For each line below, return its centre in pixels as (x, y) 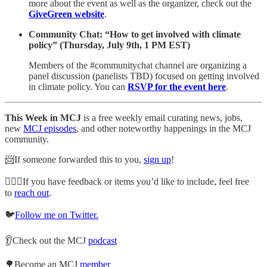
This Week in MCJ (43, 117)
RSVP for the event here (177, 86)
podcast (103, 240)
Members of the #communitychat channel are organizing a (138, 65)
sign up (157, 159)
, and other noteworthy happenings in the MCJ (164, 128)
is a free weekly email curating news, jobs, (162, 117)
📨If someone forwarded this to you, (74, 159)
